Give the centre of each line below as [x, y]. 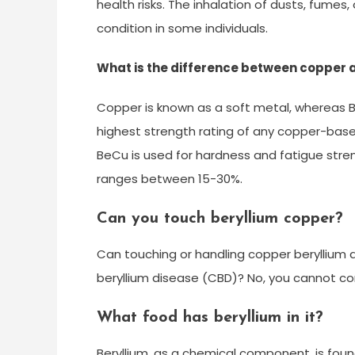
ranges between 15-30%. [170, 179]
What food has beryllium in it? [210, 318]
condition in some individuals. [182, 28]
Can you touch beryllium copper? [220, 219]
